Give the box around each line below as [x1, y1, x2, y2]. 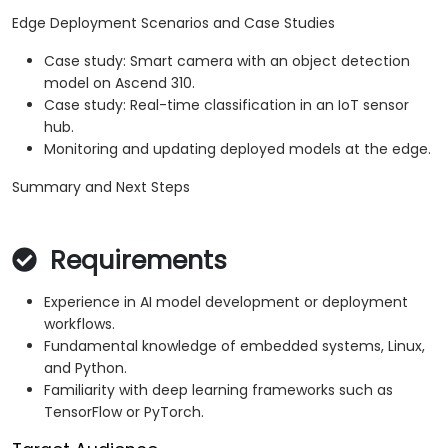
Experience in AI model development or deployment [44, 292, 408, 313]
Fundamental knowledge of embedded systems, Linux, [44, 336, 425, 357]
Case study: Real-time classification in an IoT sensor [44, 95, 409, 116]
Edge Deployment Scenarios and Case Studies [12, 13, 335, 34]
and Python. [44, 358, 127, 379]
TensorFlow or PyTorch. [44, 402, 204, 423]
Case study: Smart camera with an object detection [44, 51, 410, 72]
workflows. [44, 314, 115, 335]
